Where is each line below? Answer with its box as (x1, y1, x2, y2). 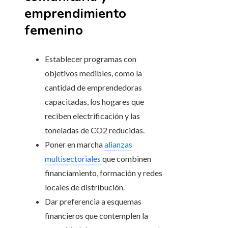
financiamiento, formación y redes (45, 168, 162, 178)
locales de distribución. (45, 182, 125, 192)
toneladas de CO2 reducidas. (45, 125, 145, 135)
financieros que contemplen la (45, 211, 148, 221)
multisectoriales (45, 154, 101, 164)
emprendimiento (24, 5, 126, 23)
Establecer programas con (45, 54, 136, 64)
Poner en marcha (45, 139, 104, 150)
